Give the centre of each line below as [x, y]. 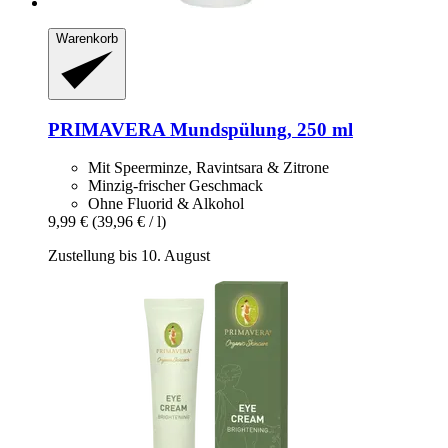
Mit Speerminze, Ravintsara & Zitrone [208, 168]
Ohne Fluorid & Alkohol [166, 204]
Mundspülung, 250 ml [259, 129]
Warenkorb [87, 38]
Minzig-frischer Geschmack [175, 186]
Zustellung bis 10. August [129, 256]
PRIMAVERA [106, 129]
